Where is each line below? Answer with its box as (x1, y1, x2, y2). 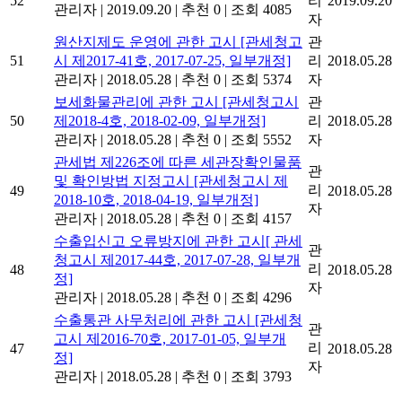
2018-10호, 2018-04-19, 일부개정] (54, 191, 258, 207)
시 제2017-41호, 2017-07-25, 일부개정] (54, 52, 291, 68)
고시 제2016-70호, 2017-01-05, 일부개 (54, 330, 286, 346)
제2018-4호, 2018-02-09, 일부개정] (54, 112, 266, 128)
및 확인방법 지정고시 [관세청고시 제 (54, 172, 288, 188)
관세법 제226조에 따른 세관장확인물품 (54, 153, 301, 170)
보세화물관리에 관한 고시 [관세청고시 (54, 93, 299, 109)
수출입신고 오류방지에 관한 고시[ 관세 (54, 232, 302, 249)
